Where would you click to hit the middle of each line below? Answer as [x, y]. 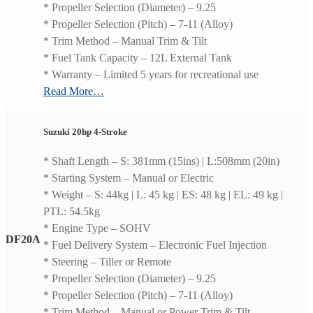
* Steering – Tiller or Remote [107, 262]
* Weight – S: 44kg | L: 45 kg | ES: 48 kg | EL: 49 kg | [163, 195]
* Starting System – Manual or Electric [129, 178]
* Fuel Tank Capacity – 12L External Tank [138, 58]
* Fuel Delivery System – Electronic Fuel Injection [155, 245]
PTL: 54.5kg [72, 212]
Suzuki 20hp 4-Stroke [85, 131]
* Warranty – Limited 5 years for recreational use [151, 75]
